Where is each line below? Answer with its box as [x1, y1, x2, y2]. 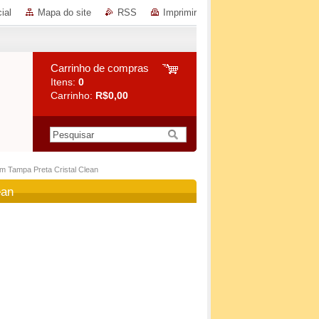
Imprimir [163, 7, 197, 18]
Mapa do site [38, 7, 91, 18]
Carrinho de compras [51, 62, 149, 74]
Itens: [51, 76, 78, 88]
